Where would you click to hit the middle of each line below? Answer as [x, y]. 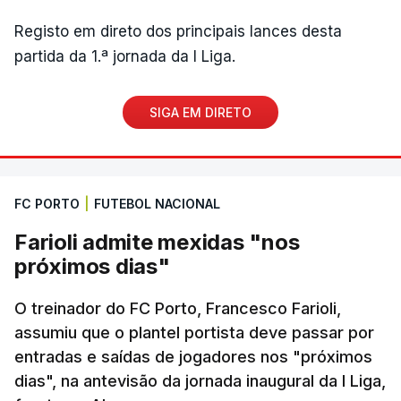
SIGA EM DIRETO [200, 112]
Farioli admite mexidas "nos [157, 242]
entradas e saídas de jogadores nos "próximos [193, 356]
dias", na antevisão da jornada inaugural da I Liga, [200, 380]
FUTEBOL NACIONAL [157, 203]
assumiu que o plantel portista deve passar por [194, 332]
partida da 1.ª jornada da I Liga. [125, 56]
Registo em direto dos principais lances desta [178, 31]
